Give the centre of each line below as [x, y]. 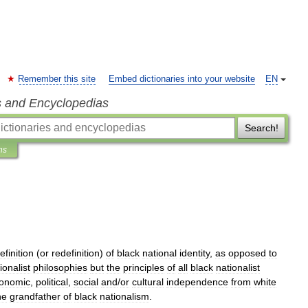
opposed [247, 253]
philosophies [60, 267]
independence [197, 282]
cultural [148, 282]
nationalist [238, 267]
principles [144, 267]
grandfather [35, 296]
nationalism [124, 296]
